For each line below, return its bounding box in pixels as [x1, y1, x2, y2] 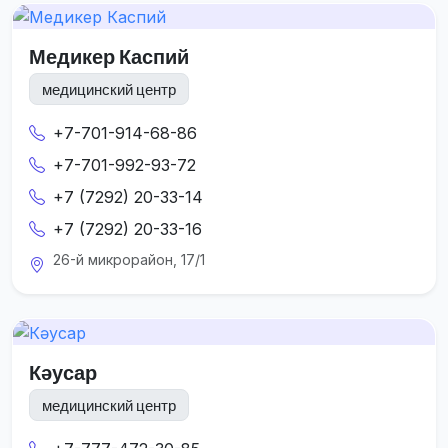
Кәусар [29, 360, 97, 386]
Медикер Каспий [29, 44, 189, 70]
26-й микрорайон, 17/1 [53, 251, 205, 269]
